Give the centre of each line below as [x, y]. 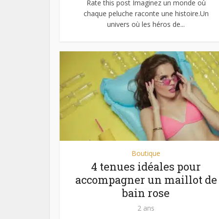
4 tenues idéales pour [146, 167]
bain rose [146, 193]
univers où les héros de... [146, 24]
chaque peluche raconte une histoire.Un [146, 13]
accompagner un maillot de [146, 180]
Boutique [146, 153]
